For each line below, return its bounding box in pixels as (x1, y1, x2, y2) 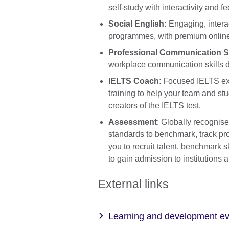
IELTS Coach (108, 77, 159, 86)
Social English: (108, 19, 169, 29)
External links (98, 177, 169, 191)
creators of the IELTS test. (108, 101, 201, 110)
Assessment (108, 118, 157, 127)
